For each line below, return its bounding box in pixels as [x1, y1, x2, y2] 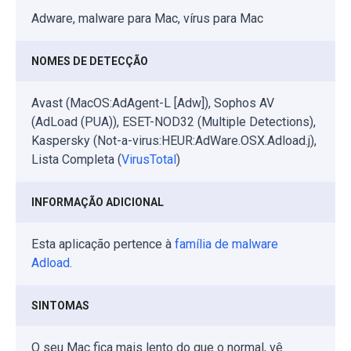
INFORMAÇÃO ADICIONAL [31, 195, 164, 208]
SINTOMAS [31, 299, 89, 312]
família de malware [175, 236, 278, 251]
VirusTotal [121, 151, 176, 167]
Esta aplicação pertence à [31, 236, 175, 251]
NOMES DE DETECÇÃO [31, 54, 148, 67]
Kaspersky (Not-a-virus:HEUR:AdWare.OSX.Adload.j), [31, 132, 317, 148]
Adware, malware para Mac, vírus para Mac [31, 10, 263, 26]
